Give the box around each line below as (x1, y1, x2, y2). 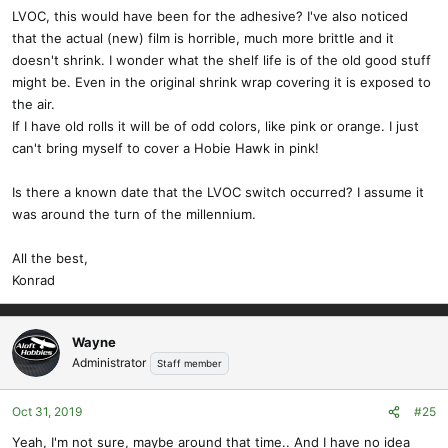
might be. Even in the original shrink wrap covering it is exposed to (12, 74, 431, 91)
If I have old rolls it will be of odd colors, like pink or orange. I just (12, 118, 419, 135)
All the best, (12, 250, 88, 267)
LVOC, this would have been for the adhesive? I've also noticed (12, 8, 408, 25)
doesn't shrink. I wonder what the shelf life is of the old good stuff (12, 52, 431, 69)
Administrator (72, 354, 146, 370)
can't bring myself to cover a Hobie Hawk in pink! (12, 140, 319, 157)
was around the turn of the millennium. (12, 206, 256, 223)
